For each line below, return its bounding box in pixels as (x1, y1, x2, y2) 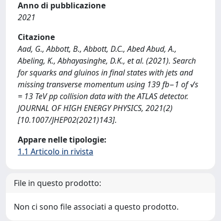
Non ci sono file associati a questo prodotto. (14, 201, 179, 212)
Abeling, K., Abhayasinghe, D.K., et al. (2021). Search (18, 55, 196, 66)
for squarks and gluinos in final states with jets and (18, 67, 193, 78)
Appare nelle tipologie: (18, 134, 107, 145)
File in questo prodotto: (14, 178, 101, 188)
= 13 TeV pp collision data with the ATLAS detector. (18, 91, 188, 102)
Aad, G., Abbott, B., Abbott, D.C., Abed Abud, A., (18, 43, 177, 54)
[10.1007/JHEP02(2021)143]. (18, 114, 117, 125)
